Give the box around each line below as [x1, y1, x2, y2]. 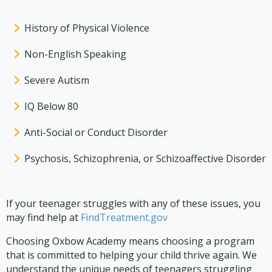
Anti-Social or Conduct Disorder [24, 125, 168, 139]
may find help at [6, 210, 81, 224]
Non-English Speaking [24, 47, 126, 61]
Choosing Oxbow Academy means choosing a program [6, 234, 254, 248]
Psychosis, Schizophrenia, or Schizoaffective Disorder [24, 151, 266, 165]
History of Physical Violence [24, 21, 149, 35]
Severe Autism [24, 73, 89, 87]
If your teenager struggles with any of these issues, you [6, 196, 260, 210]
